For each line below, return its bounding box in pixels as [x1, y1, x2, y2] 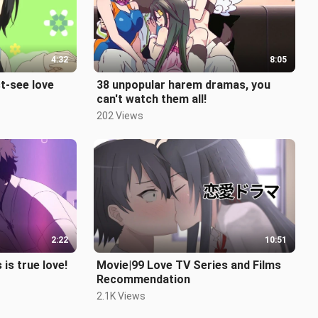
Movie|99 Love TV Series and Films [97, 258, 281, 272]
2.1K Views [97, 290, 146, 302]
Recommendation [97, 272, 190, 286]
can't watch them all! [97, 92, 207, 106]
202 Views [97, 109, 143, 121]
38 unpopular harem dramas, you [97, 77, 270, 92]
